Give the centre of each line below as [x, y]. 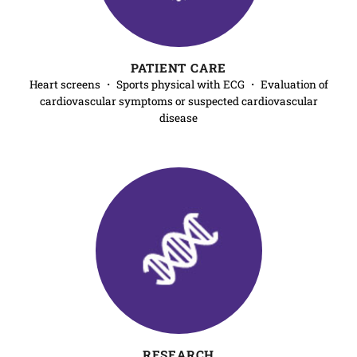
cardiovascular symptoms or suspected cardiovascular [178, 102]
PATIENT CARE [178, 67]
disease [178, 118]
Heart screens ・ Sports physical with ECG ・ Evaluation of [178, 85]
